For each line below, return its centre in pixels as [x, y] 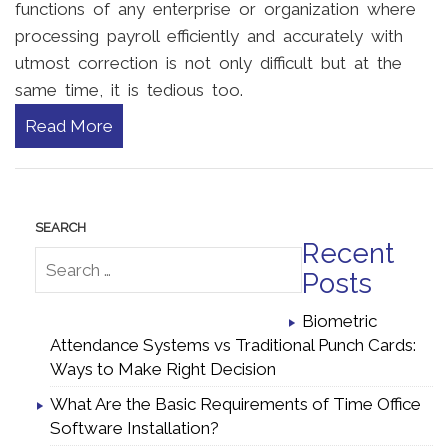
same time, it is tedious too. [129, 90]
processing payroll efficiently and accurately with [209, 36]
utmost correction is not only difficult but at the [208, 63]
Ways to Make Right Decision [163, 369]
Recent [348, 254]
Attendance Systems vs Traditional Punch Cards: [233, 345]
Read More [69, 126]
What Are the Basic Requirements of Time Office [235, 404]
